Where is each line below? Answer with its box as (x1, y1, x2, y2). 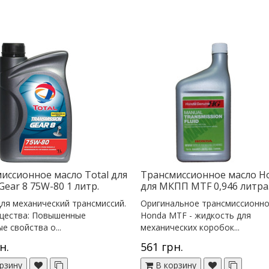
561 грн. (141, 239, 183, 254)
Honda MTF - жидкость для (141, 209, 251, 221)
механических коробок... (141, 221, 240, 233)
